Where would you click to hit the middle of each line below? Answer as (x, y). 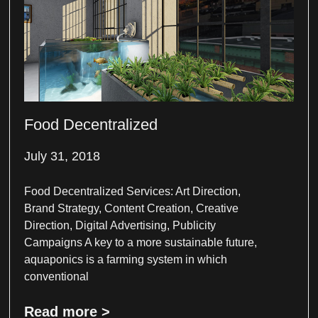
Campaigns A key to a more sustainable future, (141, 242)
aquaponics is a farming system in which (126, 259)
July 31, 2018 (62, 156)
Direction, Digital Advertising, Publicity (120, 225)
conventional (57, 276)
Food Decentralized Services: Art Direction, (133, 191)
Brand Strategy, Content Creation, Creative (132, 208)
